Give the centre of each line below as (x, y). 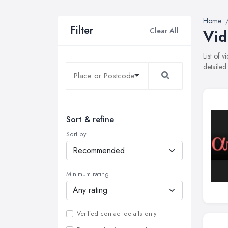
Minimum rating (88, 174)
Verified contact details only (117, 214)
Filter (82, 30)
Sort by (76, 134)
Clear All (164, 30)
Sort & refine (90, 119)
